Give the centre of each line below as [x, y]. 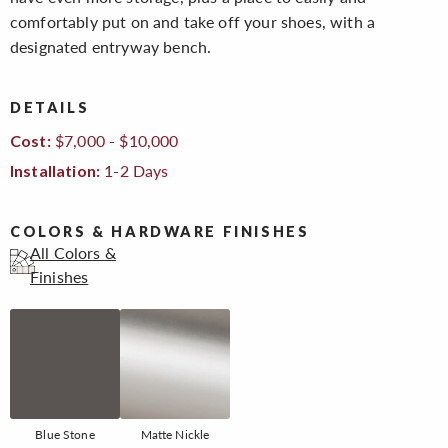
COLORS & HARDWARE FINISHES [160, 231]
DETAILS [50, 108]
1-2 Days [134, 170]
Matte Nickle [175, 433]
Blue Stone [65, 433]
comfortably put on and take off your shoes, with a [193, 22]
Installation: [55, 170]
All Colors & [73, 252]
